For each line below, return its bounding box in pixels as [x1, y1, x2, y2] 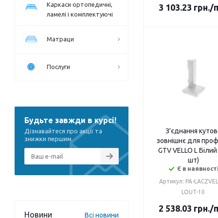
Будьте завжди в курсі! [24, 116, 116, 125]
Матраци [47, 36, 74, 43]
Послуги [47, 63, 70, 71]
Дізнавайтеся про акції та [24, 127, 102, 135]
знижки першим [24, 135, 72, 143]
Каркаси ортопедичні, [47, 1, 112, 8]
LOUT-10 [182, 189, 205, 196]
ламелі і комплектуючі [47, 11, 113, 18]
